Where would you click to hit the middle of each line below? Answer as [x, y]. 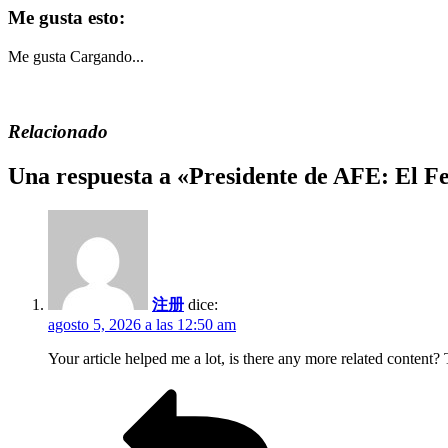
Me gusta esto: [66, 17]
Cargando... [107, 56]
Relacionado [58, 132]
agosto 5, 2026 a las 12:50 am [142, 325]
